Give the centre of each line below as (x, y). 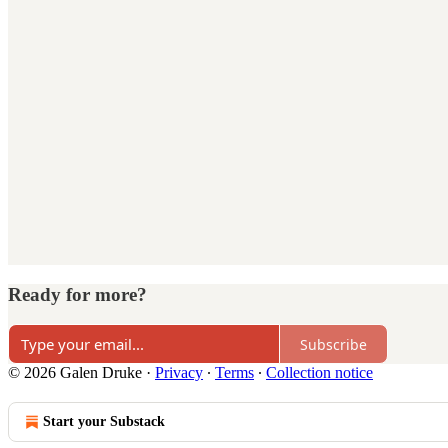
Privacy (179, 373)
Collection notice (319, 373)
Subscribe (333, 344)
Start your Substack (104, 422)
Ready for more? (77, 294)
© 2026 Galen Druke (75, 373)
